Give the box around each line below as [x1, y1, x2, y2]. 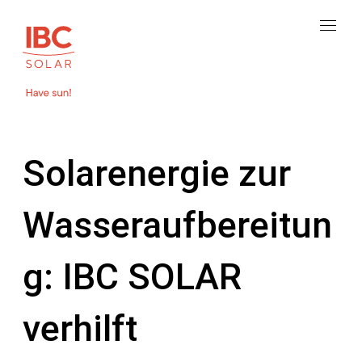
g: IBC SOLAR [23, 255, 242, 299]
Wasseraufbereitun [23, 204, 332, 247]
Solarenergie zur [23, 152, 291, 196]
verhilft [23, 307, 137, 351]
